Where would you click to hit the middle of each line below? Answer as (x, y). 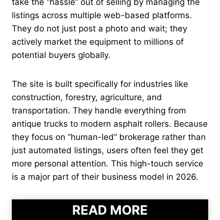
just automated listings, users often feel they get (108, 150)
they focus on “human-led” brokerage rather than (109, 137)
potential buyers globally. (61, 55)
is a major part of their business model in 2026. (105, 177)
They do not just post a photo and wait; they (99, 28)
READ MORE (110, 210)
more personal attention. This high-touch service (108, 163)
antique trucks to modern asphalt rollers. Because (110, 124)
